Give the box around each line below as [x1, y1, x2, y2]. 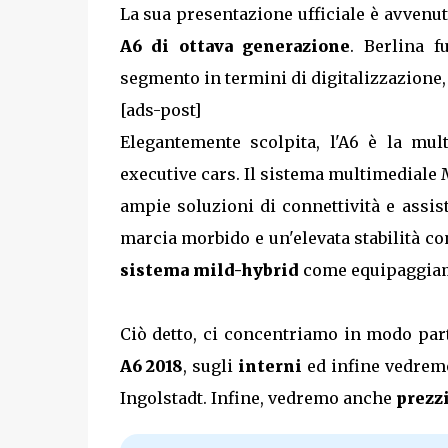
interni [238, 356, 303, 377]
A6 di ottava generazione [119, 36, 351, 57]
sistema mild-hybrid [119, 260, 299, 281]
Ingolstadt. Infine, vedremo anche [119, 388, 396, 409]
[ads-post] [119, 100, 201, 121]
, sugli [183, 356, 239, 377]
